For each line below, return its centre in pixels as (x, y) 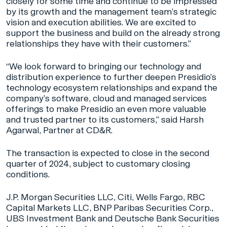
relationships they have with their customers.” (100, 44)
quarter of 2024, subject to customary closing (98, 164)
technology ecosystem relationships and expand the (112, 88)
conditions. (28, 175)
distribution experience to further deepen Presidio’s (111, 77)
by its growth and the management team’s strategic (111, 12)
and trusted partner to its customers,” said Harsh (105, 120)
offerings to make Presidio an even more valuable (106, 109)
